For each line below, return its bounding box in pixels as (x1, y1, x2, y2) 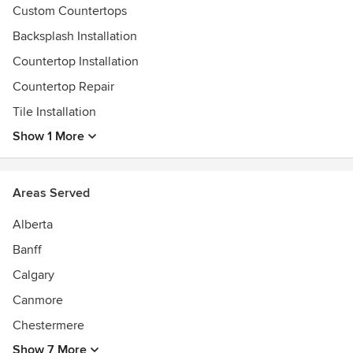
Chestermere (13, 318, 84, 333)
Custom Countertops (13, 3, 127, 19)
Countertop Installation (13, 54, 139, 69)
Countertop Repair (13, 79, 114, 95)
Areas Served (13, 185, 90, 201)
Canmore (13, 292, 63, 308)
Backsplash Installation (13, 28, 137, 44)
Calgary (13, 267, 54, 283)
